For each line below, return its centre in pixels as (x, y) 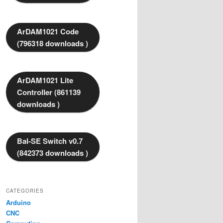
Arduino (18, 203)
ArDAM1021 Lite (45, 80)
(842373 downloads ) (53, 153)
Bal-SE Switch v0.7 (50, 141)
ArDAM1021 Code (48, 32)
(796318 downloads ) (53, 44)
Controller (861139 (49, 92)
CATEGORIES (25, 191)
